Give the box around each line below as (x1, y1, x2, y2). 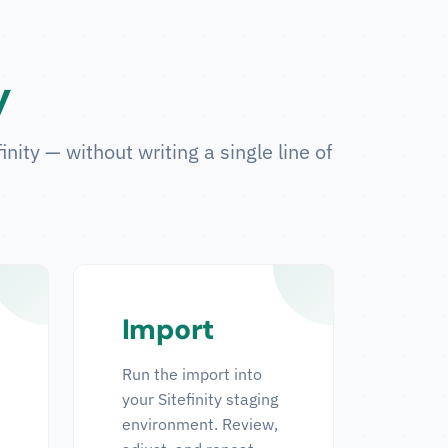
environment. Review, (122, 414, 278, 434)
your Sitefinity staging (122, 389, 278, 409)
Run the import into (122, 364, 262, 384)
